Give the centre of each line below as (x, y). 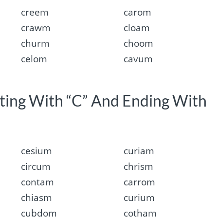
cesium (36, 151)
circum (36, 166)
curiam (139, 151)
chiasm (36, 197)
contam (37, 182)
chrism (139, 166)
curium (139, 197)
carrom (140, 182)
